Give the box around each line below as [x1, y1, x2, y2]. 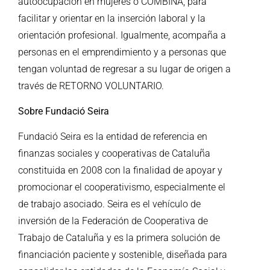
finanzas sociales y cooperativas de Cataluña [18, 148, 210, 160]
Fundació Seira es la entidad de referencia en [18, 131, 207, 143]
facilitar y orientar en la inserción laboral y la [18, 12, 206, 24]
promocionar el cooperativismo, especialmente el [18, 181, 225, 193]
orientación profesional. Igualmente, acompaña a [18, 29, 226, 41]
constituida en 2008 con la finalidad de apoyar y [18, 165, 222, 177]
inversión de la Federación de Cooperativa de [18, 215, 208, 227]
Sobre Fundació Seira [18, 105, 109, 117]
